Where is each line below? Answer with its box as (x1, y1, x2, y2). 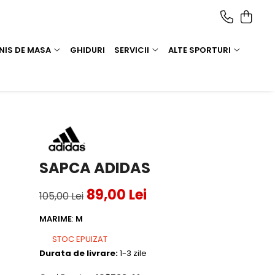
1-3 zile (118, 247, 147, 259)
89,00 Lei (87, 185, 147, 204)
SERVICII (114, 44, 149, 56)
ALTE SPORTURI (168, 44, 231, 56)
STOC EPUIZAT (50, 233, 108, 245)
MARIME (39, 212, 72, 225)
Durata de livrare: (39, 247, 118, 259)
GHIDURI (70, 44, 105, 56)
